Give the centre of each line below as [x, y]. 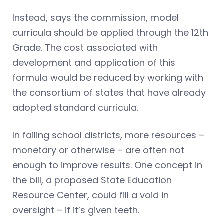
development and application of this [94, 63]
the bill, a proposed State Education [92, 180]
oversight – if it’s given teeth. [76, 210]
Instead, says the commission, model [96, 18]
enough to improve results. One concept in [107, 165]
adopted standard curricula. [75, 108]
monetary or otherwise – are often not [98, 150]
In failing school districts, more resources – [108, 135]
